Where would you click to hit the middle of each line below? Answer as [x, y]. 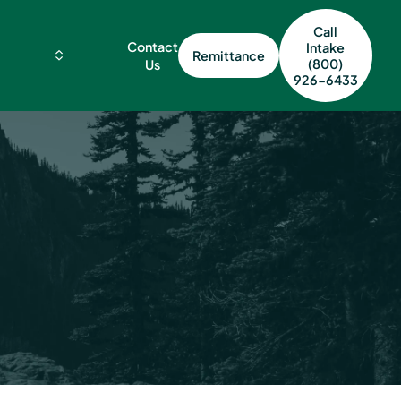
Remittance [228, 55]
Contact [152, 47]
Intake [326, 47]
